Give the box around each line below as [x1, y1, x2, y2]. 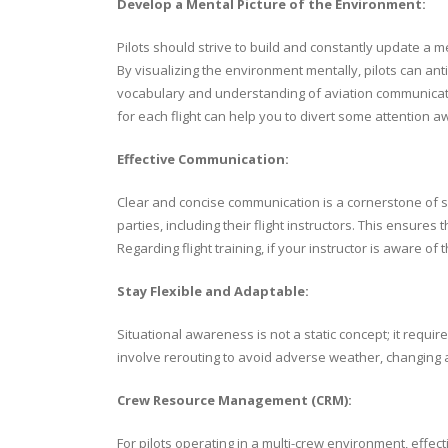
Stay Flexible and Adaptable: [117, 281, 309, 300]
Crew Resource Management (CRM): [117, 390, 352, 409]
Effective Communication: [117, 149, 289, 168]
